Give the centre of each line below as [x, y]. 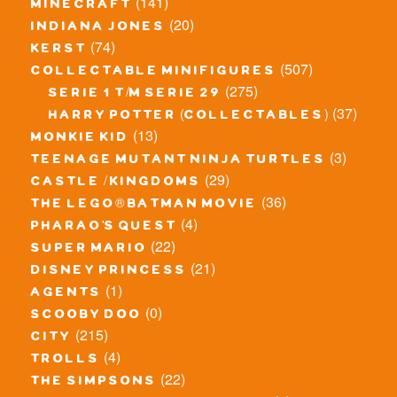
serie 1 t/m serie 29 [135, 95]
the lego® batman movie [144, 206]
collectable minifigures [154, 73]
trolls [66, 361]
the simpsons [94, 383]
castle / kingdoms [116, 184]
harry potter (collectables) [189, 117]
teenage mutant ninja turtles [179, 162]
